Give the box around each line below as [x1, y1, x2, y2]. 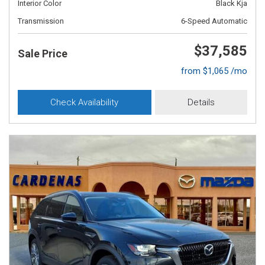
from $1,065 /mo [181, 66, 247, 76]
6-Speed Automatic [181, 17, 247, 25]
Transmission [18, 17, 64, 25]
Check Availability [50, 97, 119, 108]
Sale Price [18, 47, 67, 60]
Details [187, 97, 215, 108]
